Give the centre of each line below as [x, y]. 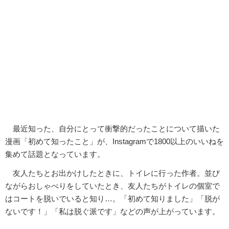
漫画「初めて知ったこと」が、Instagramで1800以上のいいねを [114, 141]
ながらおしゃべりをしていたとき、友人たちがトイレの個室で [112, 186]
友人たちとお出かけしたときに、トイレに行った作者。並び [112, 173]
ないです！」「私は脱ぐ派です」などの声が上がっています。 [112, 211]
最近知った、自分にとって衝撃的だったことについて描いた [112, 128]
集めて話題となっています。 [55, 154]
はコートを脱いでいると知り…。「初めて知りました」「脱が [112, 198]
